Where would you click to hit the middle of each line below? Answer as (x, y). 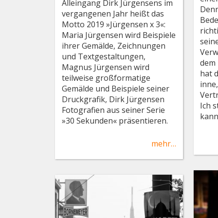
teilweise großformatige (106, 78)
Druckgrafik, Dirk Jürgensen (113, 99)
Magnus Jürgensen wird (105, 67)
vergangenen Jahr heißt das (113, 13)
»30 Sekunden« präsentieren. (115, 120)
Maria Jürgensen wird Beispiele (118, 35)
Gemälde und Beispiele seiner (115, 88)
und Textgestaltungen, (103, 56)
